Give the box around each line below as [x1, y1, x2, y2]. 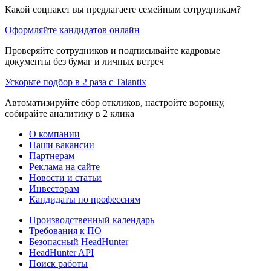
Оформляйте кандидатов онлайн [5, 24, 140, 35]
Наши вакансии [29, 139, 94, 150]
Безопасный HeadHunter [29, 236, 128, 247]
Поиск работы [29, 258, 88, 269]
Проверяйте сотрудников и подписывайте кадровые [5, 45, 220, 56]
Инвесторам [29, 183, 79, 194]
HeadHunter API [29, 247, 94, 258]
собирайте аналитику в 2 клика [5, 108, 134, 119]
